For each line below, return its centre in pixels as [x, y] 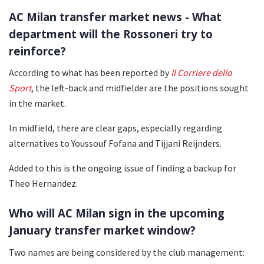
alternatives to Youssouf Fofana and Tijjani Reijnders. [115, 143]
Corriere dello [205, 72]
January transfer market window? [102, 230]
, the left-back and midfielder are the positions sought [140, 88]
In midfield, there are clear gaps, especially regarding [115, 128]
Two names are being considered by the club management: [127, 252]
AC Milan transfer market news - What [115, 16]
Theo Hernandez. [43, 183]
